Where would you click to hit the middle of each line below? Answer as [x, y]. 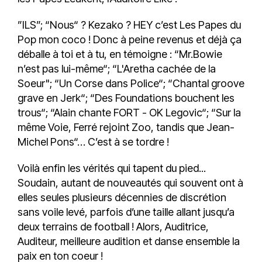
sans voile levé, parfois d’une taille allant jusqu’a [126, 212]
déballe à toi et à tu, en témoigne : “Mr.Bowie [120, 54]
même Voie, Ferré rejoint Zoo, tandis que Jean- [126, 127]
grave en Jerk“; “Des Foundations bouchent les [126, 98]
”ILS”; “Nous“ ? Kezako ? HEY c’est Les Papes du [129, 25]
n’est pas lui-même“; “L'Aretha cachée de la [117, 68]
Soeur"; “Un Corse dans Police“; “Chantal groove [131, 83]
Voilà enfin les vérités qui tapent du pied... [112, 168]
